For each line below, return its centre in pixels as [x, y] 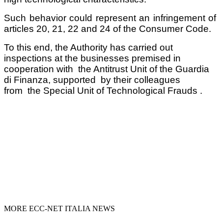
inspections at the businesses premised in [92, 58]
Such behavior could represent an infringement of [110, 18]
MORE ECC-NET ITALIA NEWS [59, 208]
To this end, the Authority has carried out [88, 47]
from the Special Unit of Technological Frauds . [103, 90]
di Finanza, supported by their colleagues [92, 80]
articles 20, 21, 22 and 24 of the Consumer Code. [108, 28]
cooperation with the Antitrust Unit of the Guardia [107, 69]
